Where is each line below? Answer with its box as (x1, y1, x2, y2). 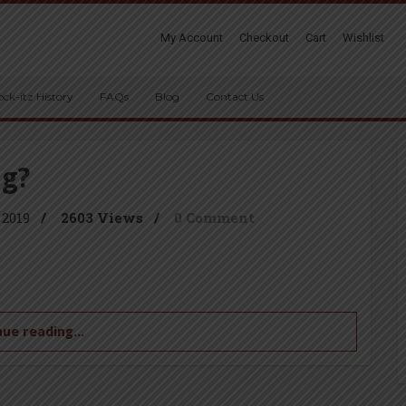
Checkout (239, 31, 289, 44)
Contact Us (206, 90, 264, 103)
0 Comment (174, 208, 255, 227)
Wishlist (343, 31, 384, 44)
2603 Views (61, 208, 143, 227)
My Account (160, 31, 223, 44)
